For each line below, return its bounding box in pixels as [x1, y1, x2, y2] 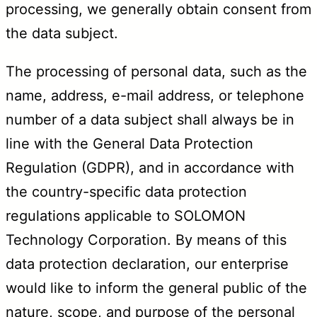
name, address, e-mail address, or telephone [6, 86, 304, 104]
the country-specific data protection [6, 183, 247, 200]
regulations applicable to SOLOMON [6, 207, 246, 224]
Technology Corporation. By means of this [6, 231, 287, 248]
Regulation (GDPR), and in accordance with [6, 158, 294, 176]
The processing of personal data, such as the [6, 62, 307, 80]
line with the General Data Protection [6, 134, 253, 152]
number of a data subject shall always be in [6, 110, 294, 128]
